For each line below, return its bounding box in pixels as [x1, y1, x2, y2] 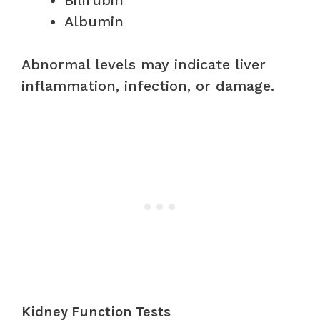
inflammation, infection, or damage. [21, 76, 274, 94]
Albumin [64, 12, 124, 30]
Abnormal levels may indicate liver [21, 55, 266, 73]
